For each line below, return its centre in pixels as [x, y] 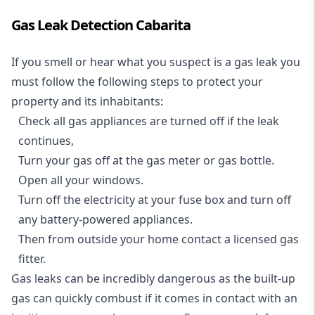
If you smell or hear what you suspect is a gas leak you [156, 62]
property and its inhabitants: [87, 101]
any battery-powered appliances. [105, 219]
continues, [46, 141]
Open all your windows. [81, 180]
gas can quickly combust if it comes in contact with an [154, 298]
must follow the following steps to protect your [137, 82]
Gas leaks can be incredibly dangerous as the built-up [153, 278]
